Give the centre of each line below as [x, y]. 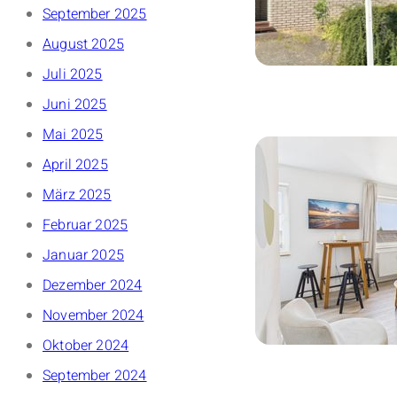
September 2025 [95, 15]
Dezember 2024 [93, 286]
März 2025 [77, 195]
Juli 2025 [73, 75]
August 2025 [83, 45]
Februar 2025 [86, 226]
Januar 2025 [83, 256]
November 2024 [93, 316]
